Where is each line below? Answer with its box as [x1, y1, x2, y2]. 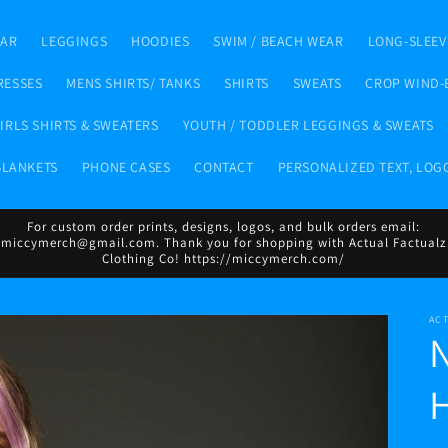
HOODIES [131, 32, 190, 50]
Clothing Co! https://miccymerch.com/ [102, 250, 346, 267]
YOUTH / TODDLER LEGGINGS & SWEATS [182, 116, 434, 134]
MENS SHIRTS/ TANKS [66, 74, 201, 92]
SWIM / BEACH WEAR [213, 32, 344, 50]
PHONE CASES [81, 158, 171, 176]
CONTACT [194, 158, 254, 176]
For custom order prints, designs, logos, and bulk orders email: [27, 218, 421, 235]
